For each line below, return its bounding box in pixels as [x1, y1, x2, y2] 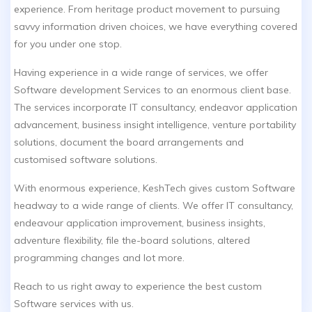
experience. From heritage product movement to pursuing [14, 2, 280, 15]
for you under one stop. [14, 37, 122, 50]
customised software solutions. [14, 153, 157, 166]
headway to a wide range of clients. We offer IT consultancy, [14, 198, 293, 212]
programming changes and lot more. [14, 251, 185, 264]
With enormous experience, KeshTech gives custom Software [14, 181, 295, 194]
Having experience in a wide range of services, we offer [14, 65, 268, 79]
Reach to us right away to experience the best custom [14, 279, 262, 292]
